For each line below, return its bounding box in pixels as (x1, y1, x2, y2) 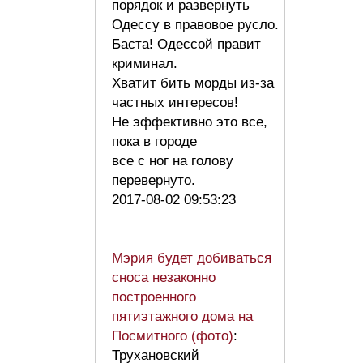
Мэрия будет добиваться (112, 250, 271, 266)
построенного (112, 288, 196, 305)
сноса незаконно (112, 269, 216, 285)
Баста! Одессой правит (112, 36, 261, 52)
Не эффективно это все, (112, 113, 267, 130)
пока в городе (112, 133, 197, 149)
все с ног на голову (112, 152, 233, 169)
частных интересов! (112, 94, 238, 110)
